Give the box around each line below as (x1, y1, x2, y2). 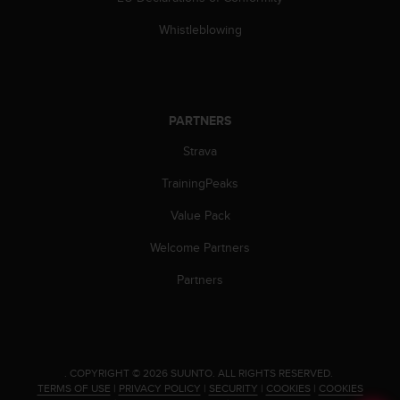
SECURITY (208, 379, 258, 396)
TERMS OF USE (37, 379, 111, 396)
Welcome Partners (150, 237, 250, 256)
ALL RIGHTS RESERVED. (218, 364, 336, 380)
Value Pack (170, 205, 230, 224)
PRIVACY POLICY (118, 379, 201, 396)
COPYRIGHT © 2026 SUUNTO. (70, 364, 215, 380)
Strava (183, 141, 217, 160)
